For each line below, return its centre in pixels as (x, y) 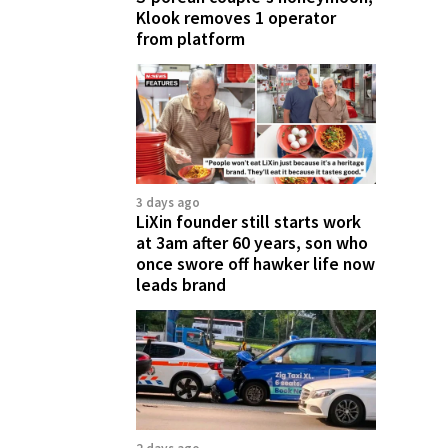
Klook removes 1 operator (236, 18)
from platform (190, 39)
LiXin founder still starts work (248, 222)
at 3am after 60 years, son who (252, 243)
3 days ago (168, 202)
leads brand (181, 285)
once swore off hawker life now (255, 264)
